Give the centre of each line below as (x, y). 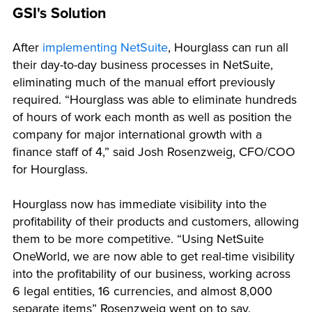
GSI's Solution (60, 14)
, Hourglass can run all (228, 47)
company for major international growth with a (137, 134)
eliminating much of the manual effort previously (144, 82)
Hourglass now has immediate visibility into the (140, 204)
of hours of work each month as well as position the (152, 117)
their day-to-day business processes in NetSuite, (143, 64)
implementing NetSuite (105, 47)
